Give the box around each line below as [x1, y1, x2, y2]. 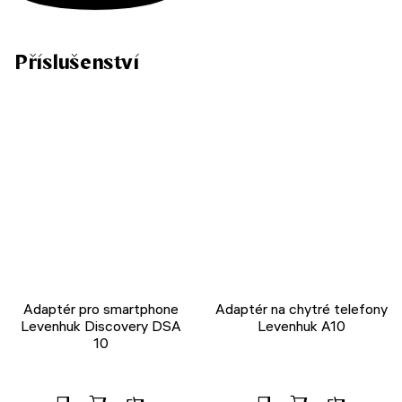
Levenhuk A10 [258, 316, 345, 335]
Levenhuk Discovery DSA [20, 316, 181, 335]
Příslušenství [14, 49, 139, 74]
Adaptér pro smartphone [22, 299, 179, 318]
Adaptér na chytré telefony [215, 299, 388, 318]
